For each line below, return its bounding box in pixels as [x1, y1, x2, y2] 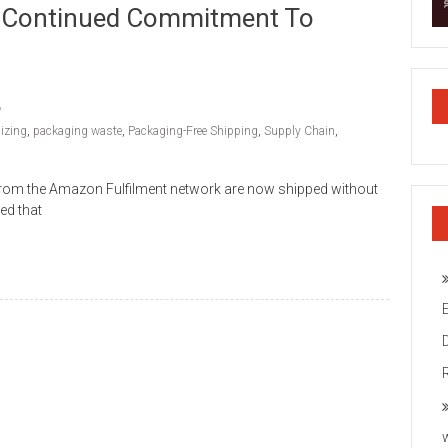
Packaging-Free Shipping [128, 124, 258, 138]
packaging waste [33, 124, 122, 138]
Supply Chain [264, 124, 335, 138]
